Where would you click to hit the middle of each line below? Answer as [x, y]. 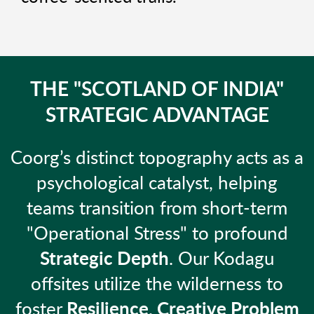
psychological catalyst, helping [157, 184]
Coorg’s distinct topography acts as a [157, 159]
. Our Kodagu [221, 260]
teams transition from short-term [157, 209]
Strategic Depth [104, 260]
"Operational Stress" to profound [157, 234]
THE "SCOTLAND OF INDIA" [157, 90]
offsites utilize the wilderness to [157, 285]
